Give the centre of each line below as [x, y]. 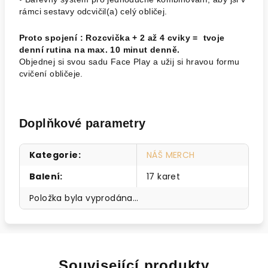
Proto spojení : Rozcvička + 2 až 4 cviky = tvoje [122, 38]
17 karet [164, 176]
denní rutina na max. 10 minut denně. [100, 50]
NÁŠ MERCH [171, 155]
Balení [45, 176]
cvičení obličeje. [51, 74]
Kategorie [54, 155]
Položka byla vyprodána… [84, 198]
